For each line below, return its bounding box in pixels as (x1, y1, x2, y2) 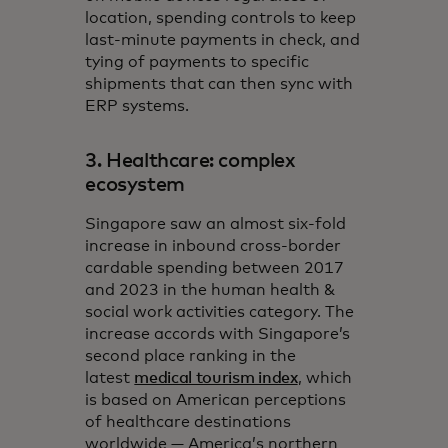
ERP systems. (85, 97, 190, 114)
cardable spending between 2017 (85, 259, 345, 276)
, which (297, 369, 352, 386)
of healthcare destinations (85, 413, 292, 430)
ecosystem (85, 174, 185, 195)
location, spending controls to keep (85, 9, 357, 26)
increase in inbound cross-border (85, 237, 342, 254)
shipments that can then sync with (85, 75, 354, 92)
